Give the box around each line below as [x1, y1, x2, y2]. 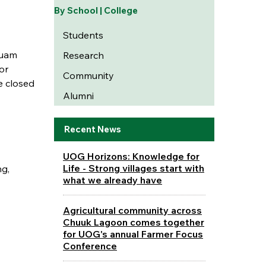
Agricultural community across [62, 204, 202, 216]
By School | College [53, 5, 138, 16]
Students [62, 29, 103, 41]
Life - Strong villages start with [62, 161, 204, 174]
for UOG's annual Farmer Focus [62, 227, 203, 240]
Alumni [62, 90, 94, 102]
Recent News [64, 123, 121, 135]
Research [62, 49, 104, 61]
